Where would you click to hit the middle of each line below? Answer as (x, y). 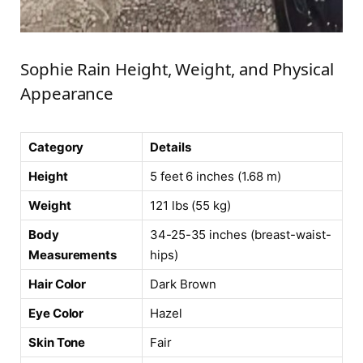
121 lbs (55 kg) (190, 206)
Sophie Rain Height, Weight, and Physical (177, 69)
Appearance (67, 94)
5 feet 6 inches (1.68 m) (216, 177)
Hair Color (58, 284)
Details (171, 147)
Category (56, 147)
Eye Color (56, 314)
